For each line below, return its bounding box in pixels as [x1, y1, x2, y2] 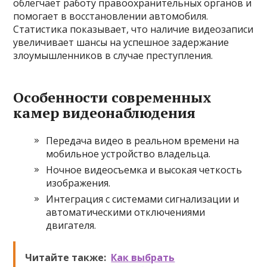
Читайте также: [25, 251, 107, 264]
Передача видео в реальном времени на [46, 134, 240, 147]
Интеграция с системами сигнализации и [46, 193, 240, 206]
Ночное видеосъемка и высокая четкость [46, 163, 243, 176]
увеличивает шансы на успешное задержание [13, 36, 229, 49]
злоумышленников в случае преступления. [13, 49, 213, 62]
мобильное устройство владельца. [46, 147, 211, 160]
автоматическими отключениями [46, 206, 206, 219]
